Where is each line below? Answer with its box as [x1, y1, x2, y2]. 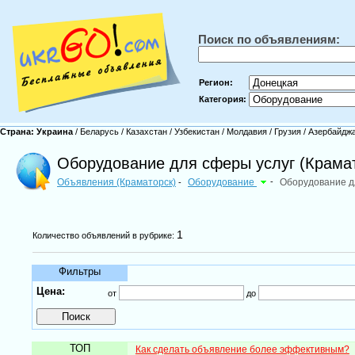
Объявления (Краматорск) [57, 177, 176, 188]
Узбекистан [172, 127, 222, 136]
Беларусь [78, 127, 121, 136]
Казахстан [124, 127, 170, 136]
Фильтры [59, 265, 101, 277]
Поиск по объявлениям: [198, 32, 340, 46]
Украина [36, 127, 75, 136]
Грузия [272, 127, 303, 136]
